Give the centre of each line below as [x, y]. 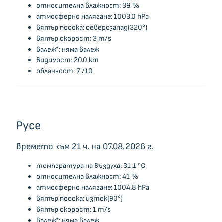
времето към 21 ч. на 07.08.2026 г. [85, 146]
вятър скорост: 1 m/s [73, 209]
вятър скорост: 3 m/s [73, 38]
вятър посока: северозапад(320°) [91, 27]
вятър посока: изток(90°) [79, 198]
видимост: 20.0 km [67, 60]
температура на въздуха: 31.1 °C [91, 166]
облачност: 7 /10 [64, 71]
